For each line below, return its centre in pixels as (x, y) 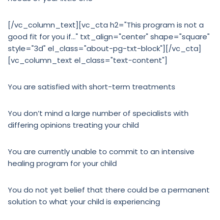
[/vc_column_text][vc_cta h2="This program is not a (106, 25)
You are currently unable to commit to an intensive (101, 151)
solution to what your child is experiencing (84, 202)
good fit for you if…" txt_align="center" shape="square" (109, 37)
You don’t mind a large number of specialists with (98, 113)
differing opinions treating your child (73, 125)
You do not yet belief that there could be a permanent (109, 190)
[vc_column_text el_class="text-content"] (88, 60)
